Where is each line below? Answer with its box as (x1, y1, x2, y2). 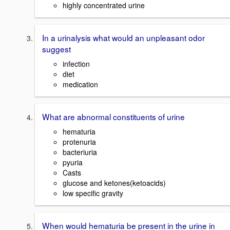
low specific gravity (63, 187, 123, 198)
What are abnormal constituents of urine (42, 111, 185, 123)
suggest (42, 43, 71, 55)
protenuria (63, 136, 96, 147)
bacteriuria (63, 146, 97, 157)
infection (63, 59, 90, 69)
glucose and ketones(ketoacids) (63, 177, 166, 188)
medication (63, 79, 98, 90)
